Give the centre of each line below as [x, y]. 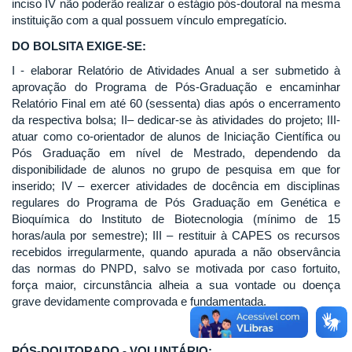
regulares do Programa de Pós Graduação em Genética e [176, 202]
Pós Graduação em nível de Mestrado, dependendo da [176, 153]
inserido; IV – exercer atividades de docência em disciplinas [176, 186]
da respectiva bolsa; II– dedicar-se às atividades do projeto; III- [176, 120]
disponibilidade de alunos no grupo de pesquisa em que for [176, 169]
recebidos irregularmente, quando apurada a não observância [176, 252]
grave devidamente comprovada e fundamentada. [139, 301]
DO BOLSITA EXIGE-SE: [79, 46]
